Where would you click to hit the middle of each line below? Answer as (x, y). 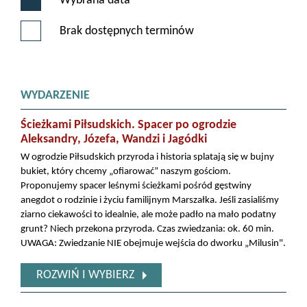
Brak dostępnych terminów (127, 31)
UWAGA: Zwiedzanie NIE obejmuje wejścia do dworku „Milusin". (153, 244)
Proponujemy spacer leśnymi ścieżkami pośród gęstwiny (136, 186)
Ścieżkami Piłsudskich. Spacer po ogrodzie (128, 125)
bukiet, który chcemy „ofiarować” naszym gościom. (126, 172)
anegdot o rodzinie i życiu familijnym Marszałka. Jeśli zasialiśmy (150, 201)
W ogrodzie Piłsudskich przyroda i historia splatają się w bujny (147, 158)
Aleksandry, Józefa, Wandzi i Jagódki (114, 140)
